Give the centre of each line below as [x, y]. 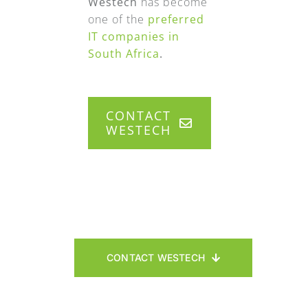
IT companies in [133, 37]
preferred [176, 20]
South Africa [123, 54]
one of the [118, 20]
